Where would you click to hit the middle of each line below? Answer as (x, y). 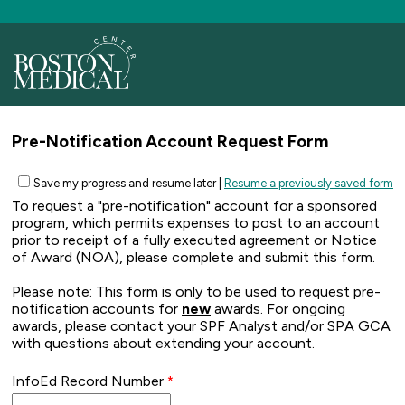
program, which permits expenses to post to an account (196, 223)
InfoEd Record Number (88, 381)
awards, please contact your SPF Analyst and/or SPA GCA (201, 326)
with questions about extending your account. (165, 344)
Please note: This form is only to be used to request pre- (196, 292)
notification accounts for (97, 309)
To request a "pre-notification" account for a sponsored (194, 206)
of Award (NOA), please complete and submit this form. (193, 258)
